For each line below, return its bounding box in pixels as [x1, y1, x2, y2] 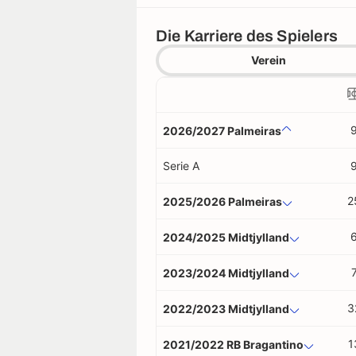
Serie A [163, 159, 199, 172]
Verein [251, 53, 286, 67]
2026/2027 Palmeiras [163, 123, 281, 137]
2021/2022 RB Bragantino [163, 337, 304, 351]
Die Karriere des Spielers [156, 27, 338, 44]
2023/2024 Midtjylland [163, 265, 289, 280]
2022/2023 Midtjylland [163, 301, 289, 315]
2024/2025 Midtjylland [163, 230, 289, 244]
